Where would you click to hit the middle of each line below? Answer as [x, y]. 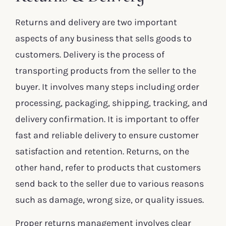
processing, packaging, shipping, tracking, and [111, 103]
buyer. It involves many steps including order [107, 87]
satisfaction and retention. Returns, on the [102, 151]
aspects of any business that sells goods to [103, 38]
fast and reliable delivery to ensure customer [107, 135]
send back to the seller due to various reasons [109, 183]
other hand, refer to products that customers [108, 167]
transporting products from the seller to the [106, 70]
